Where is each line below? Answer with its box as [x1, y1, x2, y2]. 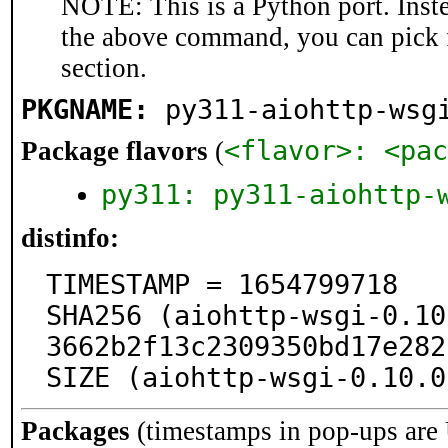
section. [61, 53, 147, 83]
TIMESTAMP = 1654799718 [46, 269, 398, 300]
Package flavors [21, 136, 208, 166]
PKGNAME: [21, 94, 149, 125]
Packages [21, 416, 130, 446]
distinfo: [21, 223, 119, 253]
